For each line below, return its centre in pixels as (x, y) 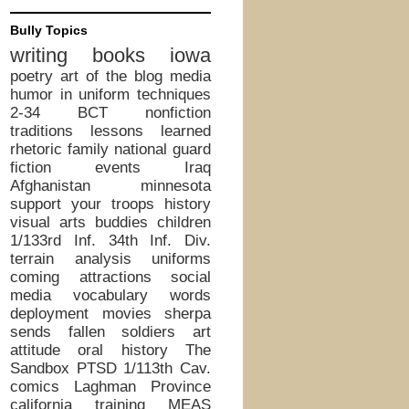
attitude (35, 350)
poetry (31, 76)
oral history (123, 350)
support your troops (82, 204)
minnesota (176, 186)
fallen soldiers (122, 332)
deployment (49, 314)
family (88, 149)
